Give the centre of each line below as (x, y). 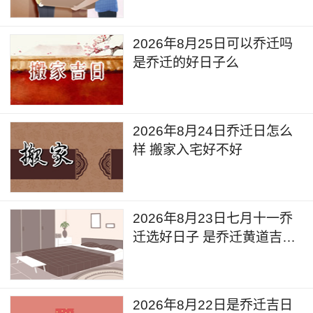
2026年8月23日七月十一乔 (213, 218)
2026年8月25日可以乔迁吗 (213, 44)
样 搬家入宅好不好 (188, 150)
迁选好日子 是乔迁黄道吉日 (214, 237)
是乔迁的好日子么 (186, 63)
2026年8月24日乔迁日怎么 (213, 131)
